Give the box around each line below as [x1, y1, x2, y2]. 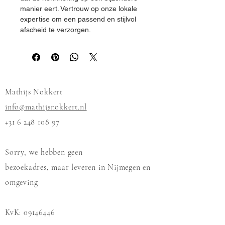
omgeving [5, 177, 38, 187]
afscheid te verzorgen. [20, 26, 91, 34]
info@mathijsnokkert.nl [5, 102, 87, 112]
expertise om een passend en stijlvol [20, 15, 138, 23]
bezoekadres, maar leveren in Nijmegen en [5, 162, 151, 172]
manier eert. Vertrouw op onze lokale [20, 5, 139, 13]
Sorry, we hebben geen [5, 147, 83, 157]
